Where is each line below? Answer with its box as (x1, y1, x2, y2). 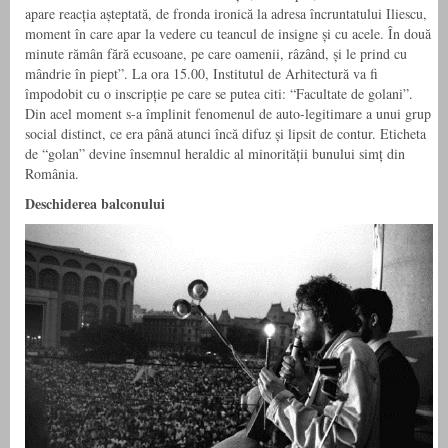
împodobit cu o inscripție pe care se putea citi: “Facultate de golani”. (25, 83, 413, 103)
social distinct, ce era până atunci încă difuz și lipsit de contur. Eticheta (25, 123, 426, 143)
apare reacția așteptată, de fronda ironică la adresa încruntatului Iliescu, (25, 3, 427, 23)
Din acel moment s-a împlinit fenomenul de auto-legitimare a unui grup (25, 103, 431, 123)
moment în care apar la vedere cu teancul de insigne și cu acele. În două (25, 23, 431, 43)
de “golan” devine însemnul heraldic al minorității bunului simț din (25, 143, 405, 163)
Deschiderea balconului (25, 192, 165, 214)
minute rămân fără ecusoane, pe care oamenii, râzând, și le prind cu (25, 43, 407, 63)
